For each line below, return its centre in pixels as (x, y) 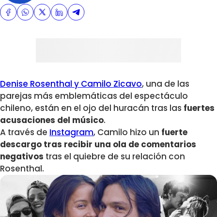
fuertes (199, 108)
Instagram (71, 132)
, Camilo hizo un (126, 132)
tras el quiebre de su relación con (114, 157)
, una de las (166, 84)
